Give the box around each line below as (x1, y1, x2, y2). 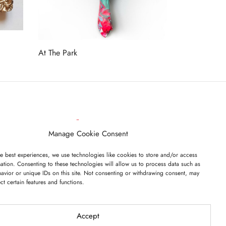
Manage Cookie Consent (48, 128, 128, 139)
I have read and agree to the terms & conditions (5, 179, 117, 187)
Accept (77, 210, 100, 221)
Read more (38, 61, 75, 73)
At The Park (38, 46, 77, 59)
